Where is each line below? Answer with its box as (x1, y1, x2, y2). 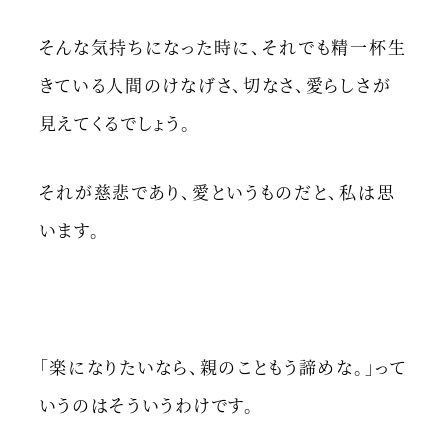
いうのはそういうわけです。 (38, 391, 255, 417)
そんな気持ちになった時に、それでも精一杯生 (38, 34, 407, 60)
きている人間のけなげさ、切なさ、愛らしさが (38, 72, 392, 98)
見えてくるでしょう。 (38, 110, 192, 136)
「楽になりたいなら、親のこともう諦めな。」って (38, 353, 407, 379)
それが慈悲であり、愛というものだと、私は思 (38, 178, 396, 204)
